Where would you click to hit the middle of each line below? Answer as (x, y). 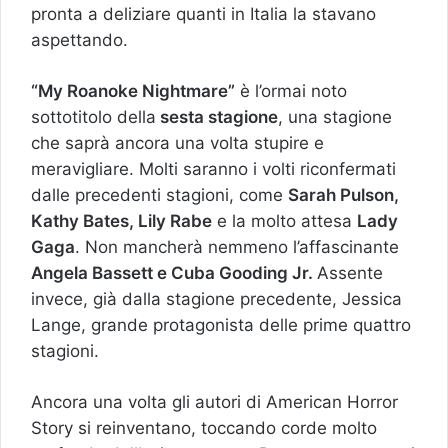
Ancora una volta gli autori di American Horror (214, 402)
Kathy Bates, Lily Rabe (121, 221)
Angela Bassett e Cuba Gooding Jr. (174, 273)
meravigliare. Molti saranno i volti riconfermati (213, 169)
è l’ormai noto (291, 91)
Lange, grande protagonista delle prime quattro (221, 325)
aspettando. (79, 40)
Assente (350, 273)
